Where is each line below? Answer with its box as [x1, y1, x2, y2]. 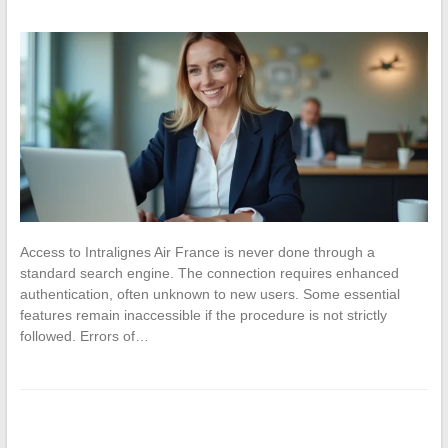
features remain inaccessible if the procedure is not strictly [19, 307, 387, 324]
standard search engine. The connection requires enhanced [19, 265, 399, 282]
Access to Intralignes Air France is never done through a [19, 244, 375, 261]
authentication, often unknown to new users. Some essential [19, 286, 400, 303]
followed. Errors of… [19, 328, 149, 345]
